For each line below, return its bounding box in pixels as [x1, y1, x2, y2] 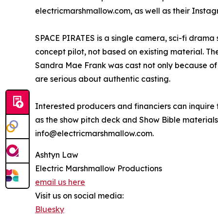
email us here [35, 177, 85, 187]
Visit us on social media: [35, 190, 124, 200]
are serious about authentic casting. [35, 73, 170, 84]
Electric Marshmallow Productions [35, 163, 162, 173]
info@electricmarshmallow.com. [35, 128, 154, 138]
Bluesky [35, 204, 64, 214]
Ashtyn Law [35, 149, 78, 160]
